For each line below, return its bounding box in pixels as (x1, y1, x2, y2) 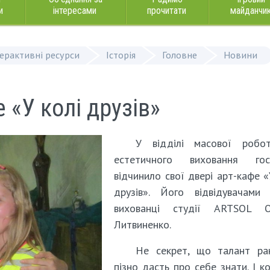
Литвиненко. (114, 218, 171, 231)
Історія (106, 49, 136, 61)
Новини (224, 49, 257, 61)
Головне (162, 49, 197, 61)
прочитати (146, 5, 186, 16)
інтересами (53, 5, 96, 16)
